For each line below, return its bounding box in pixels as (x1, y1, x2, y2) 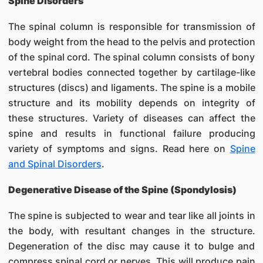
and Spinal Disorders (8, 158, 102, 170)
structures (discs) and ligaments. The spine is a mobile (8, 82, 255, 93)
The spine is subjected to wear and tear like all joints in (8, 210, 255, 221)
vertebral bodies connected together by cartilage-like (8, 66, 255, 78)
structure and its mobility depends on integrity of (8, 97, 255, 109)
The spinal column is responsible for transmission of (8, 21, 255, 32)
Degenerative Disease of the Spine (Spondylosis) (8, 184, 237, 195)
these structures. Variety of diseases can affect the (8, 112, 255, 124)
